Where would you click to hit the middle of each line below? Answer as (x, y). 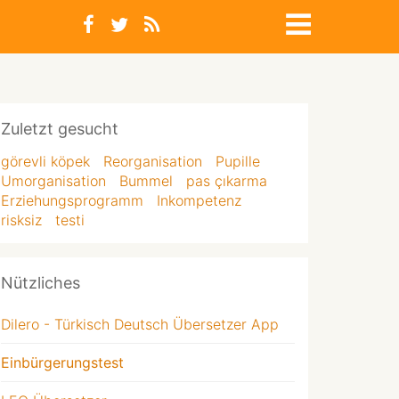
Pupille (238, 161)
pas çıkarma (227, 181)
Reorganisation (153, 161)
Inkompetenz (199, 200)
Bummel (146, 181)
